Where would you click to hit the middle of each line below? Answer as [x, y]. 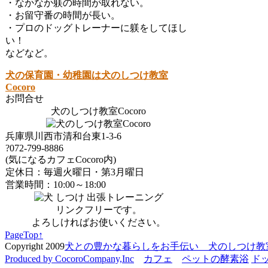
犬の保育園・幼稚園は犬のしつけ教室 [87, 75]
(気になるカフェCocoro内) [61, 159]
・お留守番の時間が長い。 [63, 15]
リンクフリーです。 [98, 210]
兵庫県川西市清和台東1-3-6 [63, 136]
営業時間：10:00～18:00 [56, 185]
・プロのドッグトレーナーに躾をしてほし [96, 28]
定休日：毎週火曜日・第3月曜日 [75, 172]
